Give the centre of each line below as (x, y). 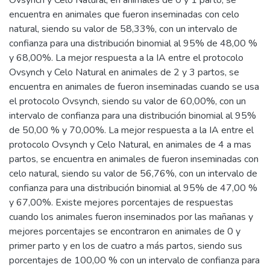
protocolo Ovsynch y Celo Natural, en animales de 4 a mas (130, 145)
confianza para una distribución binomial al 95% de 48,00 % (133, 43)
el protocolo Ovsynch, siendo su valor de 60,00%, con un (127, 101)
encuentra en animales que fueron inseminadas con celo (124, 14)
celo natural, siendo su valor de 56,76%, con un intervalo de (133, 174)
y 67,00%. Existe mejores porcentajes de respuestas (121, 202)
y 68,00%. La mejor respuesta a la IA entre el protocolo (126, 58)
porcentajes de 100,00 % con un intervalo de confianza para (134, 260)
